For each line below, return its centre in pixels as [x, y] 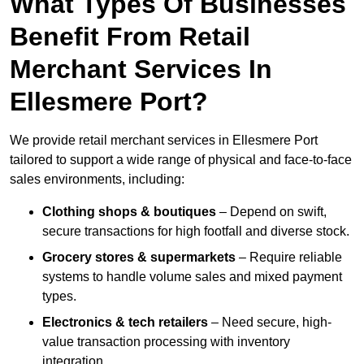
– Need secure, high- [270, 323]
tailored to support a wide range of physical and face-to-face [181, 160]
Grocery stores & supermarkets [139, 258]
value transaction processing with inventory [166, 342]
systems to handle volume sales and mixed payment [192, 277]
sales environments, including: [97, 180]
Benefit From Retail [130, 37]
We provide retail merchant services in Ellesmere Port [164, 141]
